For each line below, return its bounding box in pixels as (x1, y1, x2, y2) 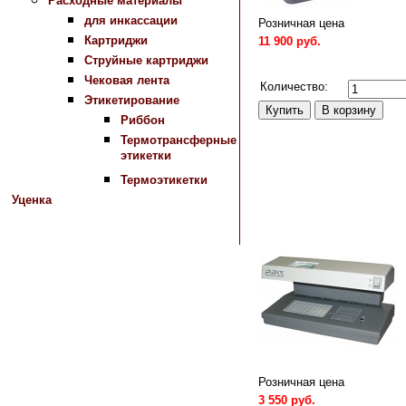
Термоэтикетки (121, 173, 208, 187)
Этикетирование (84, 93, 179, 107)
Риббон (121, 113, 165, 127)
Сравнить (258, 61, 310, 75)
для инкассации (84, 14, 178, 27)
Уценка (12, 193, 52, 207)
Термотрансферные (121, 133, 237, 147)
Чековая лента (84, 73, 169, 87)
